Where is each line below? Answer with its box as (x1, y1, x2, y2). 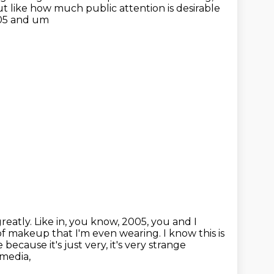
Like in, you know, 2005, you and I (34, 216, 197, 228)
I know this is (163, 228, 224, 239)
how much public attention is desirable (30, 2, 220, 14)
